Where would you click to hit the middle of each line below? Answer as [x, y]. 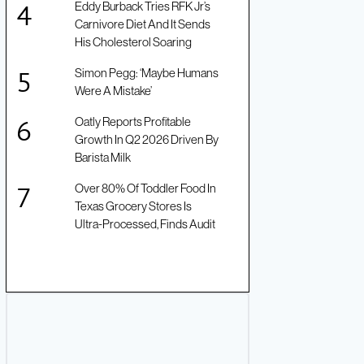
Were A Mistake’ [113, 91]
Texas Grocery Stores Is [133, 206]
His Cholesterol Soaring [133, 42]
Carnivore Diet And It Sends [143, 24]
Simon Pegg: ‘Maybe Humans [147, 73]
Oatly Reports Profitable [133, 122]
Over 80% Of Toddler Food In [145, 188]
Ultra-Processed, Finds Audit [145, 224]
